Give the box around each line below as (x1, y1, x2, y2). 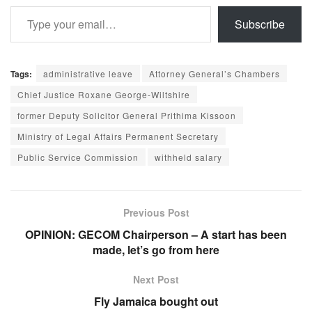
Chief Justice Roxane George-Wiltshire (17, 88, 190, 101)
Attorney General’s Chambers (149, 68, 280, 80)
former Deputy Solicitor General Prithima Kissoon (17, 109, 236, 122)
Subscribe (235, 16, 285, 33)
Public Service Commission (17, 151, 139, 164)
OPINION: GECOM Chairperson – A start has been (25, 226, 287, 243)
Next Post (133, 272, 179, 287)
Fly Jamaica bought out (94, 293, 218, 310)
